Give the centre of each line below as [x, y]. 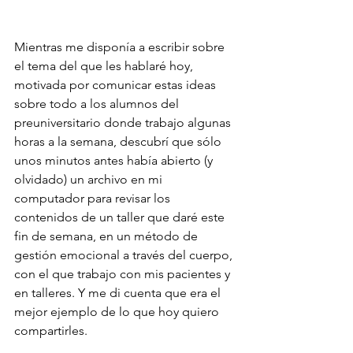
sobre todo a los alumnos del [98, 104]
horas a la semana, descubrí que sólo [119, 142]
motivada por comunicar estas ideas [117, 85]
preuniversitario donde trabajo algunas [124, 123]
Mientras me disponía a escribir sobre [121, 47]
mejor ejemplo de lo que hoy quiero [118, 312]
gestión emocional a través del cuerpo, [125, 255]
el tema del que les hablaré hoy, [105, 66]
